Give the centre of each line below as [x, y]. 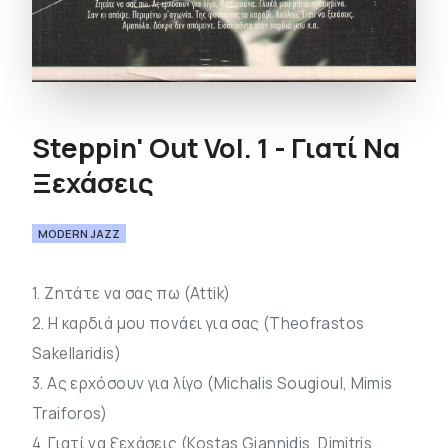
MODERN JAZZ [79, 233]
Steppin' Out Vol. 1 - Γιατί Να [216, 147]
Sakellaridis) [76, 353]
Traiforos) [70, 413]
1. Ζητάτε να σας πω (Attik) [131, 293]
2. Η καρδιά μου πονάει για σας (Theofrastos [198, 323]
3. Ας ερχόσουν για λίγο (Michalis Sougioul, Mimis [212, 383]
